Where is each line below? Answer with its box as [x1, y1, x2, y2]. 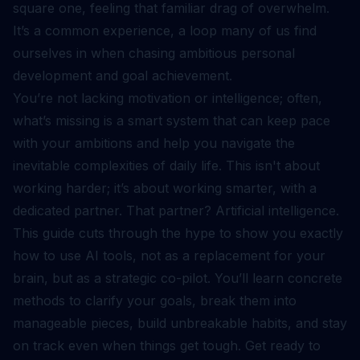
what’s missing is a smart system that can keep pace [13, 112, 330, 129]
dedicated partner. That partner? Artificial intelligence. [13, 202, 339, 219]
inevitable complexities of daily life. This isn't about [13, 157, 320, 174]
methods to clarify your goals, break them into [13, 292, 297, 309]
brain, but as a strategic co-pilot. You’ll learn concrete [13, 270, 342, 286]
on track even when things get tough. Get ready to [13, 337, 321, 354]
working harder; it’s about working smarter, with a [13, 180, 317, 196]
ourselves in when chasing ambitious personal [13, 45, 295, 61]
